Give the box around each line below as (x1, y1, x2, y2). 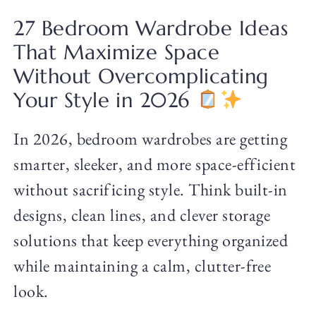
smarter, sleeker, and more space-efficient (13, 152, 296, 175)
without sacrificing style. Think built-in (13, 178, 288, 200)
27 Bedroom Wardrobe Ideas (13, 15, 288, 41)
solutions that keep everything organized (13, 229, 288, 251)
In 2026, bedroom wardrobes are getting (13, 127, 288, 150)
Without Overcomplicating (13, 63, 269, 89)
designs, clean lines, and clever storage (13, 203, 271, 226)
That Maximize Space (13, 39, 220, 65)
